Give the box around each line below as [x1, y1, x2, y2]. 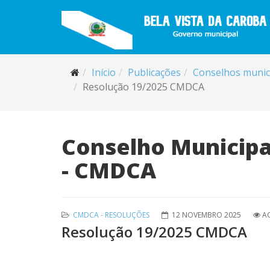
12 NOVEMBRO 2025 [172, 210, 241, 220]
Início [92, 66, 116, 79]
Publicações [128, 66, 181, 79]
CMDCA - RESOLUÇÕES [73, 210, 149, 220]
